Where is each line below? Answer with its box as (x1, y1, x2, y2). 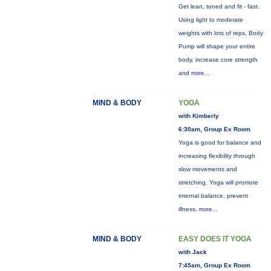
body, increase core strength (178, 56, 258, 63)
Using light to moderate (178, 16, 243, 23)
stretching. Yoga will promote (178, 179, 258, 186)
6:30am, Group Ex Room (178, 126, 250, 132)
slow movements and (178, 166, 237, 172)
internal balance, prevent (178, 192, 248, 199)
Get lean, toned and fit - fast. (178, 3, 260, 10)
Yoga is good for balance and (178, 139, 261, 146)
